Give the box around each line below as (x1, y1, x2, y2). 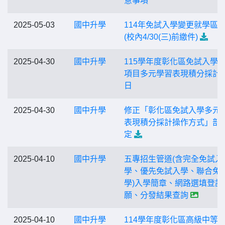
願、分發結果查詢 (124, 191, 188, 199)
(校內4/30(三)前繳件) (124, 33, 198, 41)
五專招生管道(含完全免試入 (124, 155, 223, 163)
